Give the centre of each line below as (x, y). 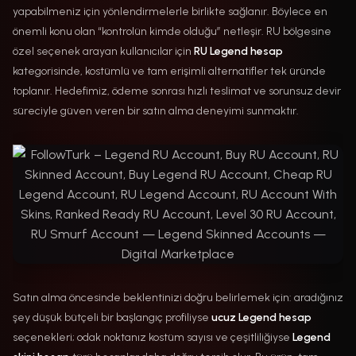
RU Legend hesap (238, 51)
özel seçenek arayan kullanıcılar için (103, 51)
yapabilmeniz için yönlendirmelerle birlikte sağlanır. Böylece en (170, 11)
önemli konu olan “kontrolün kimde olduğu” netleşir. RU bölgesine (172, 31)
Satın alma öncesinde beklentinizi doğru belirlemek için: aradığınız (178, 297)
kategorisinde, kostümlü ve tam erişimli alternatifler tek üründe (169, 71)
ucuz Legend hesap (261, 317)
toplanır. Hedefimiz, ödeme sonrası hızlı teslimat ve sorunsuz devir (177, 91)
